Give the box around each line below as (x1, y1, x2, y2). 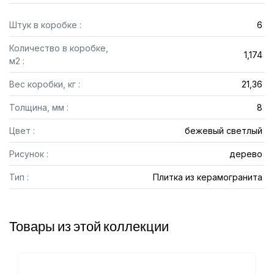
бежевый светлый (184, 125, 262, 136)
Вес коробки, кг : (9, 79, 80, 89)
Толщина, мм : (9, 102, 68, 113)
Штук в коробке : (9, 20, 81, 30)
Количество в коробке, (9, 43, 108, 53)
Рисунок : (9, 149, 48, 159)
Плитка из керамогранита (152, 172, 262, 182)
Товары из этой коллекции (9, 218, 169, 235)
